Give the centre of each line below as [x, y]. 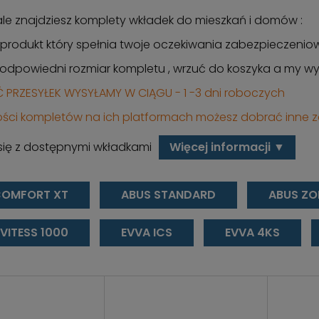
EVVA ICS [146, 232]
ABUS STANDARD [168, 195]
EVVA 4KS [252, 232]
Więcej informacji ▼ [227, 147]
